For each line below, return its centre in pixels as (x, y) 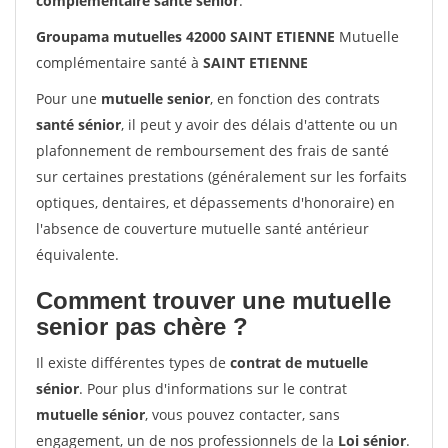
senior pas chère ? (142, 326)
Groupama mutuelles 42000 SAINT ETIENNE (185, 36)
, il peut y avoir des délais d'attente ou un (259, 124)
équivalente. (77, 254)
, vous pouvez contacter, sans (242, 414)
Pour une (68, 98)
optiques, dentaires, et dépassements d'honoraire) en (215, 202)
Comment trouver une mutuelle (213, 300)
